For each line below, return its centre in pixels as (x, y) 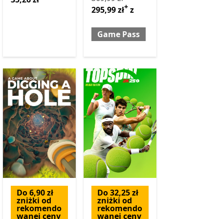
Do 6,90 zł (35, 193)
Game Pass (118, 34)
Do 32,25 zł (118, 193)
